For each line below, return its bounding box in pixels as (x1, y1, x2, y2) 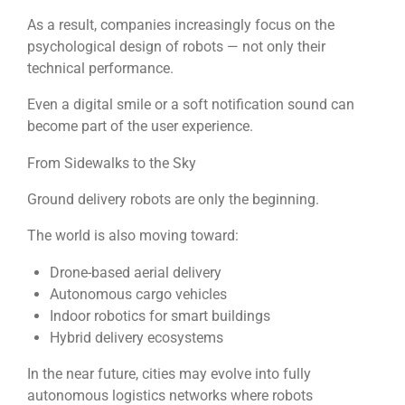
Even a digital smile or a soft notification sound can (27, 96, 354, 114)
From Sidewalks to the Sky (27, 154, 196, 172)
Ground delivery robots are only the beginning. (27, 191, 319, 209)
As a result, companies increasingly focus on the (27, 16, 334, 34)
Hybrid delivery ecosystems (49, 328, 223, 346)
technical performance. (27, 60, 174, 78)
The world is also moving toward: (27, 227, 239, 245)
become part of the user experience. (27, 118, 253, 136)
